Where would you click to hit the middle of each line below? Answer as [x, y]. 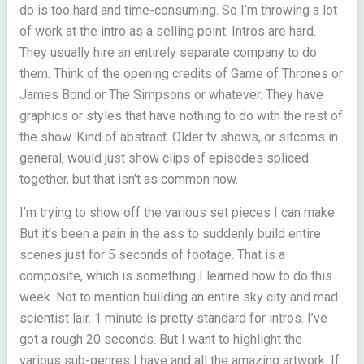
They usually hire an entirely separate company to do [168, 52]
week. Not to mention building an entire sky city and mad [178, 297]
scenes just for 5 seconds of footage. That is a [152, 255]
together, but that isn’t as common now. [128, 179]
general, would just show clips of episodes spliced [164, 158]
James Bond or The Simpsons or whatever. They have [171, 95]
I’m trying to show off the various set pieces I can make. [178, 212]
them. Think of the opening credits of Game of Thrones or [181, 74]
